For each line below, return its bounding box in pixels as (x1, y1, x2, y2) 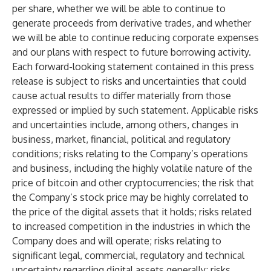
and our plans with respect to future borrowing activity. (12, 46, 251, 58)
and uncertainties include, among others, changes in (12, 119, 238, 131)
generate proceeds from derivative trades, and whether (12, 17, 251, 29)
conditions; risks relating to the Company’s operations (12, 148, 248, 160)
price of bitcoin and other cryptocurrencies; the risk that (12, 177, 254, 189)
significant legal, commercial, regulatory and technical (12, 249, 244, 261)
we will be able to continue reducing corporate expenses (12, 31, 259, 44)
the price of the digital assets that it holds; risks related (12, 206, 252, 218)
